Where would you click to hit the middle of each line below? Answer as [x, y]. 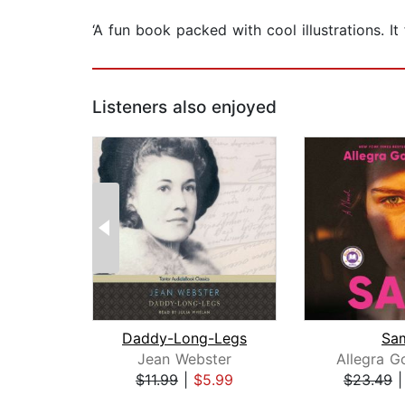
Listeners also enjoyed [184, 108]
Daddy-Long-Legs [184, 339]
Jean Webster [184, 359]
